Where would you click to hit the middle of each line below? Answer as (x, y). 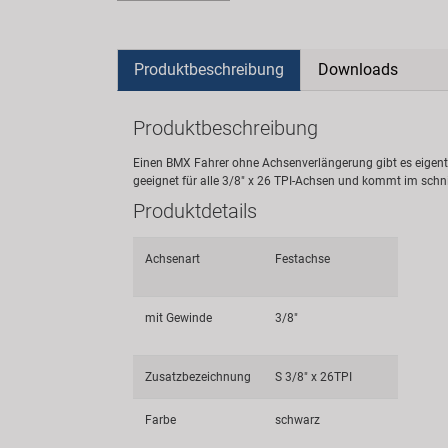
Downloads (358, 70)
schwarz (297, 420)
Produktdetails (195, 211)
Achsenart (172, 259)
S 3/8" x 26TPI (313, 377)
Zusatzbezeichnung (198, 377)
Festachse (302, 259)
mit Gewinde (178, 318)
